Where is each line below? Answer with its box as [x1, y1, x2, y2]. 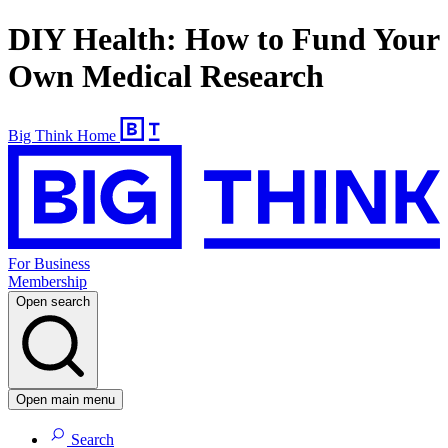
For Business [8, 255, 90, 273]
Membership [8, 273, 87, 291]
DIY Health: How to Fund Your [8, 21, 439, 58]
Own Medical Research [8, 58, 324, 95]
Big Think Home [8, 126, 116, 144]
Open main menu [16, 392, 115, 408]
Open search [16, 294, 90, 310]
